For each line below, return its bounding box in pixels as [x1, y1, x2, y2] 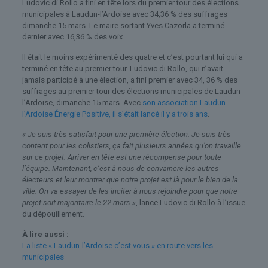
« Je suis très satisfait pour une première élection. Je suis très [22, 129, 231, 139]
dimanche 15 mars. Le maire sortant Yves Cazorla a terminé [22, 20, 224, 30]
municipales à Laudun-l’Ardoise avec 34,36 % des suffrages [22, 9, 227, 19]
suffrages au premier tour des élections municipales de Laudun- [22, 86, 243, 96]
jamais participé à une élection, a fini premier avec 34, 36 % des [22, 75, 237, 84]
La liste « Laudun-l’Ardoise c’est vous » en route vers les [22, 240, 213, 250]
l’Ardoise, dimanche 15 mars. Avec [22, 98, 141, 107]
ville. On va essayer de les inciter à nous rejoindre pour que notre [22, 186, 237, 196]
